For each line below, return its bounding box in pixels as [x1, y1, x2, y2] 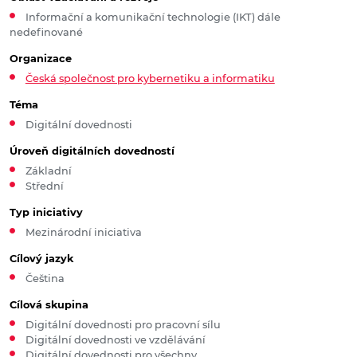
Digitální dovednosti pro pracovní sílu [25, 319, 221, 331]
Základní [25, 165, 72, 178]
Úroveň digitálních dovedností [10, 145, 175, 158]
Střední [25, 180, 64, 193]
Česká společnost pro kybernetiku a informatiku [25, 73, 275, 85]
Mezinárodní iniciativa [25, 226, 142, 239]
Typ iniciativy [10, 206, 83, 219]
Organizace [10, 53, 72, 65]
